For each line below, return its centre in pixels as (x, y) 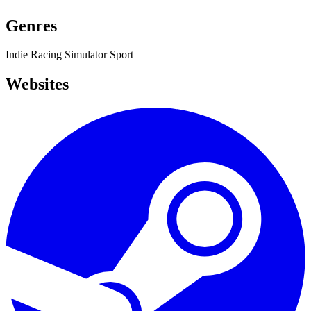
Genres (31, 25)
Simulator (87, 55)
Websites (37, 84)
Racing (48, 55)
